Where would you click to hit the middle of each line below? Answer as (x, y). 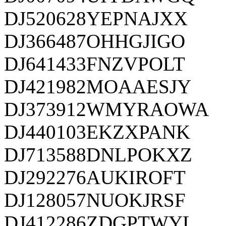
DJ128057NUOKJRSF (95, 200)
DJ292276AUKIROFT (95, 177)
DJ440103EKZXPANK (97, 132)
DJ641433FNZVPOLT (95, 64)
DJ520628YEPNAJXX (96, 18)
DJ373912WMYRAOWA (106, 109)
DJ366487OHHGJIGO (95, 41)
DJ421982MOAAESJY (98, 86)
